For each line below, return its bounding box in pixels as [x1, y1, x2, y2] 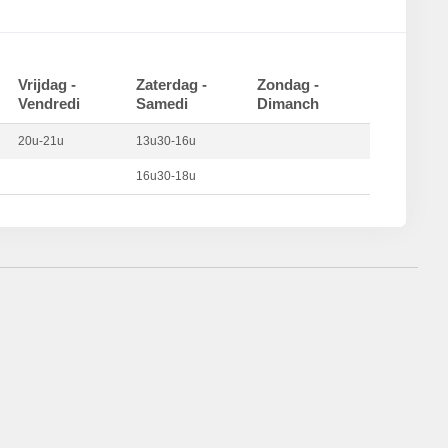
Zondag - [256, 76, 319, 93]
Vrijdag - [17, 76, 76, 93]
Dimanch [256, 95, 319, 112]
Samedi [135, 95, 188, 112]
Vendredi [17, 95, 80, 112]
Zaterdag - [135, 76, 207, 93]
